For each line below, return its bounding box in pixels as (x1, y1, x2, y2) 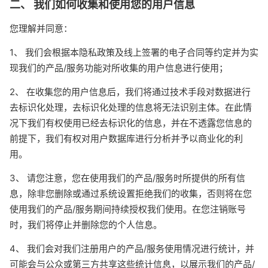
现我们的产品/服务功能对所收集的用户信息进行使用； (10, 62, 228, 74)
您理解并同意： (10, 23, 72, 34)
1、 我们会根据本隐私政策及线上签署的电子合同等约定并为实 (10, 47, 258, 58)
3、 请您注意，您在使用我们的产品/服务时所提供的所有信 (10, 172, 245, 184)
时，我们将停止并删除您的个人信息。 (10, 219, 162, 230)
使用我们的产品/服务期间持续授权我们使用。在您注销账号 (10, 203, 246, 215)
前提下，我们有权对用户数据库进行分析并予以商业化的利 (10, 133, 243, 144)
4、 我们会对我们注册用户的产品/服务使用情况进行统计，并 (10, 243, 254, 254)
